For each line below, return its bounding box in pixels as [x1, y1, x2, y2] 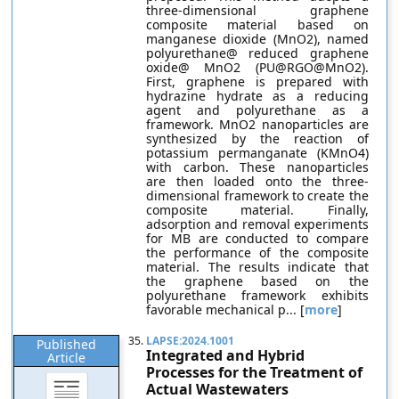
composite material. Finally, [146, 201, 369, 218]
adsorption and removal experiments [146, 216, 369, 232]
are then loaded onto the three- [146, 173, 369, 190]
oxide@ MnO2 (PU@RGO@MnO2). [146, 59, 369, 76]
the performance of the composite [146, 244, 369, 261]
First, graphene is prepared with [146, 73, 369, 90]
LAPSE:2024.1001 [146, 333, 235, 348]
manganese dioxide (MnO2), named [146, 30, 369, 47]
